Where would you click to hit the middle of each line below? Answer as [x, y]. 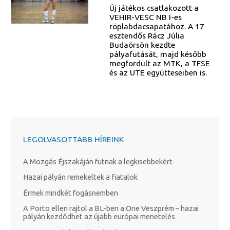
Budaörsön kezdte [142, 44]
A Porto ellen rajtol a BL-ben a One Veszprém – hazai [111, 208]
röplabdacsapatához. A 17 [157, 26]
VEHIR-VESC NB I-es [145, 17]
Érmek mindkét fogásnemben [70, 193]
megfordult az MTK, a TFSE [159, 63]
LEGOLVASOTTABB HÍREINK [73, 139]
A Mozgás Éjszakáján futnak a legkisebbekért [98, 161]
